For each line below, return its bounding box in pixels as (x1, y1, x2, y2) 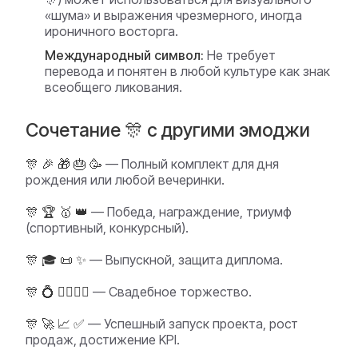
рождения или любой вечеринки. (26, 172, 225, 188)
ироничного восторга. (45, 23, 178, 39)
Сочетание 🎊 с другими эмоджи (26, 119, 310, 141)
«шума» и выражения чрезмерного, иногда (45, 7, 302, 23)
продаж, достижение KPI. (26, 332, 180, 348)
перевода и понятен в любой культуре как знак (45, 63, 330, 79)
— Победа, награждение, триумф (88, 204, 292, 220)
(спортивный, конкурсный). (26, 220, 189, 236)
